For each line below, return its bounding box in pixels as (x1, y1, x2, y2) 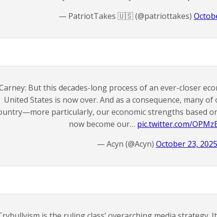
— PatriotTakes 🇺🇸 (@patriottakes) (59, 11, 194, 21)
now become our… (69, 119, 137, 129)
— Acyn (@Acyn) (96, 139, 156, 149)
